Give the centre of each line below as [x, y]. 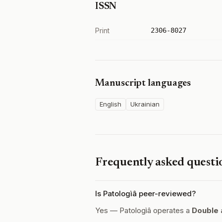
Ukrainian [145, 104]
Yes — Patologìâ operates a [143, 210]
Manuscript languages [143, 83]
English [111, 104]
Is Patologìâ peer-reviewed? [145, 194]
